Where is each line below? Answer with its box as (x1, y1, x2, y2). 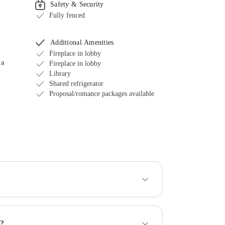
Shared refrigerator (49, 80, 103, 87)
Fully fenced (49, 12, 85, 19)
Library (49, 70, 71, 77)
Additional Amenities (50, 39, 114, 46)
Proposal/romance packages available (49, 90, 154, 97)
